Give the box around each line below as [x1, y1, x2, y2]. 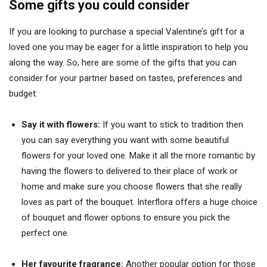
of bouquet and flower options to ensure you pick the [21, 212, 230, 223]
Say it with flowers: [21, 119, 103, 130]
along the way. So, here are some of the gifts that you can [9, 57, 237, 68]
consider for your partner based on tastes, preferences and [9, 72, 242, 83]
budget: [9, 88, 38, 99]
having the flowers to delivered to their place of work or [21, 165, 238, 176]
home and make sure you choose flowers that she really [21, 181, 242, 192]
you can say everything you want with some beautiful [21, 134, 229, 145]
